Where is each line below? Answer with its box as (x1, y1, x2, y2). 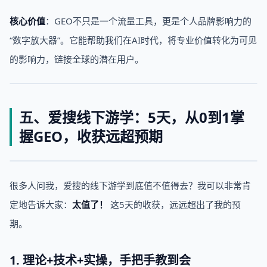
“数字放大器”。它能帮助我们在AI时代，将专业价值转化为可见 (10, 34, 257, 46)
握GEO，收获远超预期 (19, 126, 163, 146)
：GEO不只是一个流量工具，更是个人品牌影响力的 (45, 15, 252, 27)
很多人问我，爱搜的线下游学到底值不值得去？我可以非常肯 (10, 179, 251, 191)
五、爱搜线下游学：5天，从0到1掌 (19, 107, 244, 127)
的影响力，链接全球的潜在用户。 (10, 53, 144, 65)
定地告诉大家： (10, 198, 72, 210)
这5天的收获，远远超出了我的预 (108, 198, 241, 210)
